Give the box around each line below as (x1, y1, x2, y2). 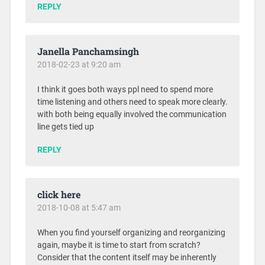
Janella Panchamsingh (37, 44, 139, 57)
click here (37, 188, 80, 201)
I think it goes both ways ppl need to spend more (37, 84, 213, 95)
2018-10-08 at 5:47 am (37, 202, 121, 212)
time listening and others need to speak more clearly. (37, 96, 228, 107)
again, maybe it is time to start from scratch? (37, 240, 201, 250)
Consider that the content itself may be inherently (37, 252, 216, 263)
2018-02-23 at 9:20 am (37, 59, 121, 69)
